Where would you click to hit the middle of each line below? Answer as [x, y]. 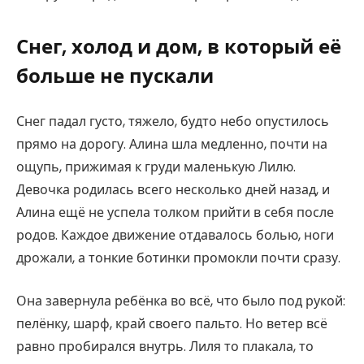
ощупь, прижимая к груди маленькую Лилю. [156, 167]
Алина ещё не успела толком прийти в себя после [175, 213]
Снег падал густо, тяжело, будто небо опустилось [173, 122]
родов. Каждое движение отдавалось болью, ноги [175, 236]
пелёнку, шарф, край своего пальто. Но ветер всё [172, 323]
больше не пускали [115, 76]
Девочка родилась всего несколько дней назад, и [173, 190]
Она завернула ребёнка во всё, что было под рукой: [181, 301]
